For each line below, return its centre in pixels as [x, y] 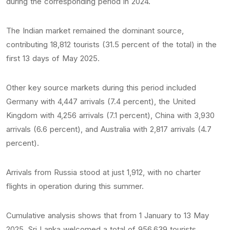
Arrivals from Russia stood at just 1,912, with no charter [103, 172]
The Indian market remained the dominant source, [95, 31]
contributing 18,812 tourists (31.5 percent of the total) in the [111, 45]
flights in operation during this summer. [75, 186]
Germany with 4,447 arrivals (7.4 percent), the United [101, 102]
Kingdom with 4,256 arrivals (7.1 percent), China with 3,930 [110, 116]
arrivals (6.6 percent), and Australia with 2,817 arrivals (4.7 [109, 129]
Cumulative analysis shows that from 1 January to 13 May [108, 216]
